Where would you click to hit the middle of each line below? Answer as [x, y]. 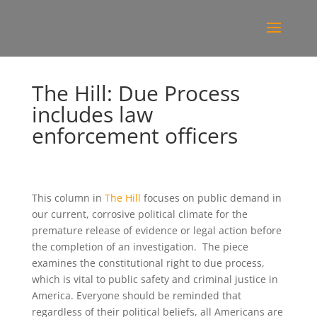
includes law [92, 114]
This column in [67, 198]
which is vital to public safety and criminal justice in [155, 279]
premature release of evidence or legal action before [156, 230]
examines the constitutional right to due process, [148, 263]
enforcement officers [134, 136]
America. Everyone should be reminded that [136, 295]
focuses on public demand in [211, 198]
